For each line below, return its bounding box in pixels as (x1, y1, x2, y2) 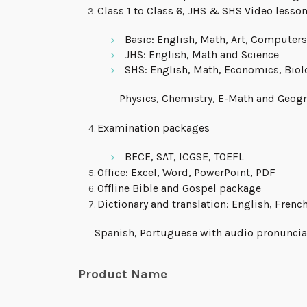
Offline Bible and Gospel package (97, 182, 261, 195)
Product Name (78, 267, 167, 282)
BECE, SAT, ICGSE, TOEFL (125, 150, 244, 164)
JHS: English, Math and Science (125, 48, 279, 62)
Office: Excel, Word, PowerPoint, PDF (97, 166, 275, 180)
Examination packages (97, 121, 210, 135)
